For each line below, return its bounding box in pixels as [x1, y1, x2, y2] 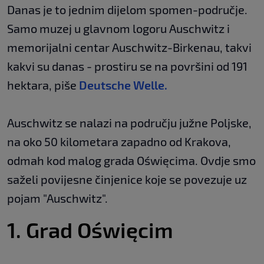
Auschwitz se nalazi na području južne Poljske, [7, 115, 252, 130]
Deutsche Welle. [79, 78, 167, 93]
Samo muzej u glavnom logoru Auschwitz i [7, 21, 230, 36]
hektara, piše [7, 78, 79, 93]
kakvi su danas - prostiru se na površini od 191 [7, 59, 247, 74]
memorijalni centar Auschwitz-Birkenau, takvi [7, 40, 252, 55]
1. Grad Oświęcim [7, 217, 173, 243]
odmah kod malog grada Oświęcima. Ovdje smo [7, 153, 256, 168]
